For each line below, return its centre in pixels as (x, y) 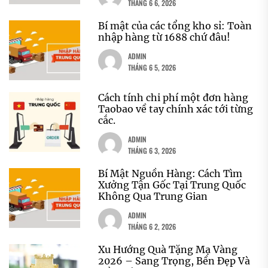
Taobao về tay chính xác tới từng (176, 109)
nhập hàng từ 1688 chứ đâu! (165, 37)
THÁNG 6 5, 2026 (152, 67)
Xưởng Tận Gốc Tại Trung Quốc (172, 185)
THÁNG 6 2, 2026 (152, 226)
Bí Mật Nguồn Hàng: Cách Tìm (170, 173)
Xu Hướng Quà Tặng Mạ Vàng (168, 249)
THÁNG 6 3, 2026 (152, 150)
